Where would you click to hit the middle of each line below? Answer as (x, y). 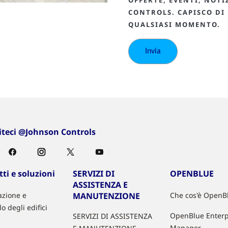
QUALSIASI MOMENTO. (174, 24)
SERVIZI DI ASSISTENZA (113, 216)
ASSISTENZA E (101, 185)
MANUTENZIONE (107, 196)
